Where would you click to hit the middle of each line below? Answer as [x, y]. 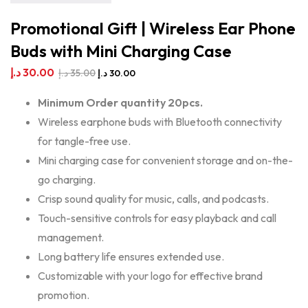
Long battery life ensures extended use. [131, 256]
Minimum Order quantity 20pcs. [120, 102]
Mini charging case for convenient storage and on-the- [165, 160]
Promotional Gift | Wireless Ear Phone [153, 28]
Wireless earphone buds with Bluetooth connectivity [160, 122]
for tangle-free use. [84, 141]
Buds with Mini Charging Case [121, 51]
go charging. [67, 179]
